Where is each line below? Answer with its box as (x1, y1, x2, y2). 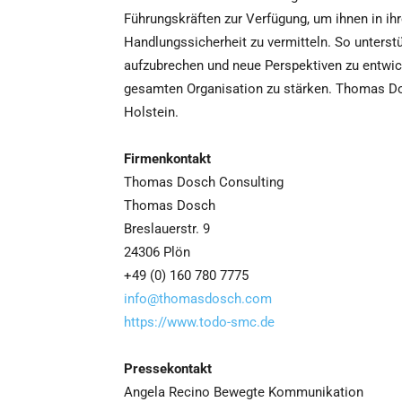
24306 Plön (124, 243, 190, 260)
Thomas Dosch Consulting (124, 173, 284, 190)
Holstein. (124, 103, 179, 120)
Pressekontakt (124, 360, 212, 377)
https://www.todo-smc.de (124, 313, 275, 330)
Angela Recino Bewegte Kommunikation (124, 383, 363, 400)
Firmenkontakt (124, 150, 211, 167)
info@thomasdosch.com (124, 290, 272, 307)
